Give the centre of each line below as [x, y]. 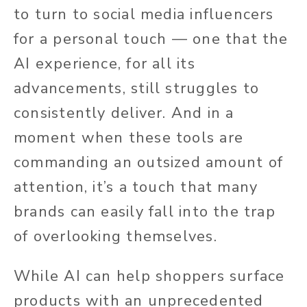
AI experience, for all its [105, 64]
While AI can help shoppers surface [149, 277]
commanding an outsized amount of [149, 163]
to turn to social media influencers [144, 15]
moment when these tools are [128, 138]
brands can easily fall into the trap [145, 212]
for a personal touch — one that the [151, 39]
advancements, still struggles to [137, 89]
